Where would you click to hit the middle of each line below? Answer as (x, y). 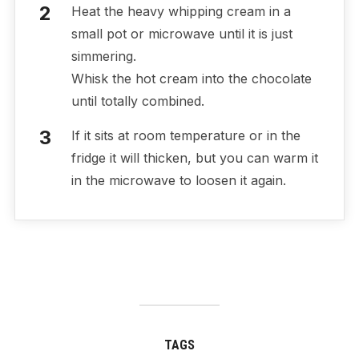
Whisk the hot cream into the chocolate (191, 79)
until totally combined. (139, 101)
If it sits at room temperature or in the (186, 136)
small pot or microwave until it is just (182, 34)
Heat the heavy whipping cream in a (181, 12)
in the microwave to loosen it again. (180, 181)
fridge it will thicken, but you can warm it (194, 158)
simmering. (105, 56)
